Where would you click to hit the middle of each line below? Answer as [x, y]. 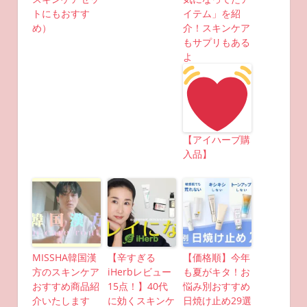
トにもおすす [61, 14]
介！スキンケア [216, 28]
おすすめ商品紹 [65, 286]
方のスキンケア [65, 272]
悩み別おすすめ [216, 286]
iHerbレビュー [139, 272]
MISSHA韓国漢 [64, 258]
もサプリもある [216, 42]
